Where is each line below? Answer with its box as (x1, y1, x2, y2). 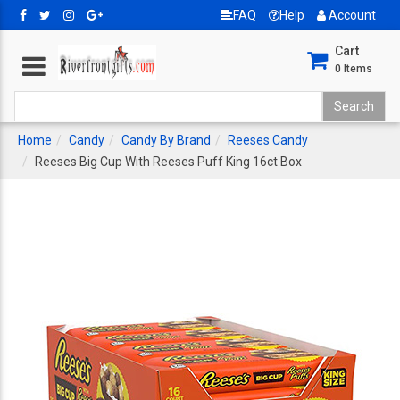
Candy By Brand (121, 133, 211, 147)
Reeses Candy (228, 133, 308, 147)
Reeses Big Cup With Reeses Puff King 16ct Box (35, 154, 302, 169)
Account (326, 8, 376, 22)
